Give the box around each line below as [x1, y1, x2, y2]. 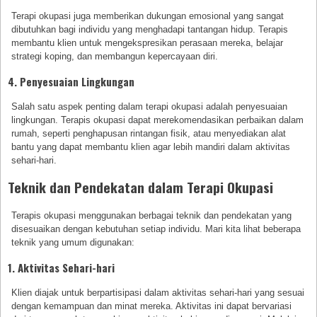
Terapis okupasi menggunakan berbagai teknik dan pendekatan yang [11, 210, 292, 221]
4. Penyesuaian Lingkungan [8, 73, 134, 89]
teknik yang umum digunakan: [11, 237, 135, 248]
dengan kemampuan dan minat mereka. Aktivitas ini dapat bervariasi [11, 301, 292, 312]
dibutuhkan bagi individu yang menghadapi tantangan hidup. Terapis [11, 23, 289, 35]
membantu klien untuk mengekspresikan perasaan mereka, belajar [11, 37, 284, 48]
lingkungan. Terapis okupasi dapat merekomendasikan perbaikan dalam [11, 114, 304, 125]
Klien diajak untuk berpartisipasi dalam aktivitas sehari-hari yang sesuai [11, 287, 305, 299]
